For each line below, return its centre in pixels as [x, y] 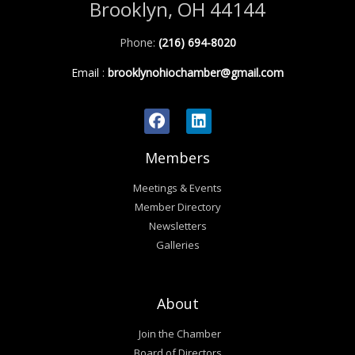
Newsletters [177, 226]
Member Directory [177, 207]
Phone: [139, 43]
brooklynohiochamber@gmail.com [194, 72]
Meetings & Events [177, 188]
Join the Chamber [179, 334]
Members [177, 158]
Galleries [177, 245]
